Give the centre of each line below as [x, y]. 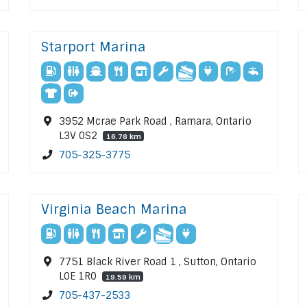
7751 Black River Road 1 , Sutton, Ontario [158, 262]
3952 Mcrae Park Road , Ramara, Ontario [156, 121]
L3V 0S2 [80, 135]
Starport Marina [93, 47]
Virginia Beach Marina [114, 210]
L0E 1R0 [79, 277]
